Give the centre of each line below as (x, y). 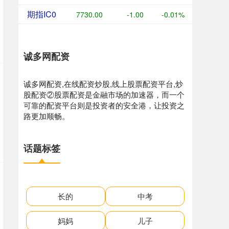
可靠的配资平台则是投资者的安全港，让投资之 (104, 105)
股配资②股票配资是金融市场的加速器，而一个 (104, 95)
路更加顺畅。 (47, 116)
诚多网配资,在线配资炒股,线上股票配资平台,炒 (103, 84)
